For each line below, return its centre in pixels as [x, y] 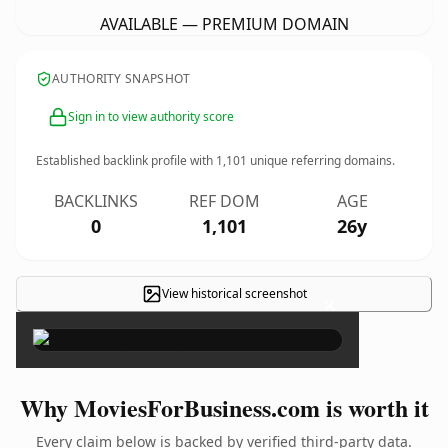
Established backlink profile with [126, 160]
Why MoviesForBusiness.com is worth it [224, 407]
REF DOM [224, 201]
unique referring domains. [321, 160]
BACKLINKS [96, 201]
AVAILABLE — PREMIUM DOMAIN [224, 24]
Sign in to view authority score [151, 116]
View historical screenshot [234, 293]
